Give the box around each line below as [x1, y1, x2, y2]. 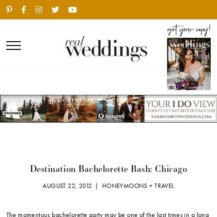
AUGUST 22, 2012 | [43, 182, 102, 190]
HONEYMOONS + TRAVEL [102, 182, 174, 190]
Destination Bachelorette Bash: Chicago [30, 163, 187, 175]
